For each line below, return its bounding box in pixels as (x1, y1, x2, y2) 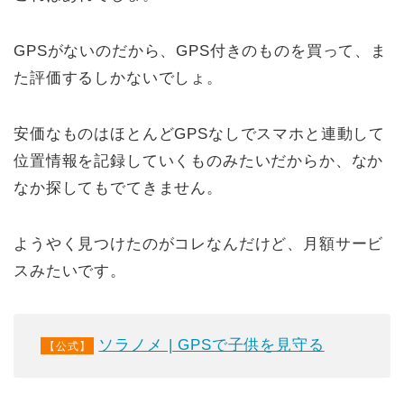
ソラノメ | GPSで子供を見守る (98, 335, 325, 353)
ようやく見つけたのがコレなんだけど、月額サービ (14, 234, 384, 252)
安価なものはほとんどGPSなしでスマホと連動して (14, 124, 386, 142)
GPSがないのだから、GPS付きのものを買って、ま (14, 41, 387, 60)
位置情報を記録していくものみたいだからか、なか (14, 151, 384, 170)
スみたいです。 (14, 262, 126, 280)
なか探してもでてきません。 (14, 179, 223, 197)
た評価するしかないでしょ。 (14, 69, 223, 87)
